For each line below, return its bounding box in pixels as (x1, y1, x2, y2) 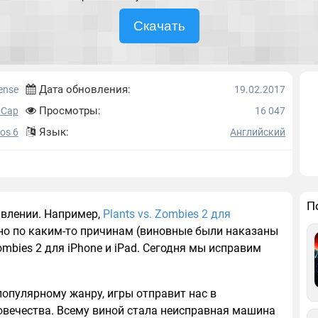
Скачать (133, 18, 185, 33)
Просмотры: (35, 104, 101, 117)
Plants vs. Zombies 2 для (103, 207, 231, 221)
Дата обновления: (35, 83, 131, 96)
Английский (230, 126, 286, 138)
